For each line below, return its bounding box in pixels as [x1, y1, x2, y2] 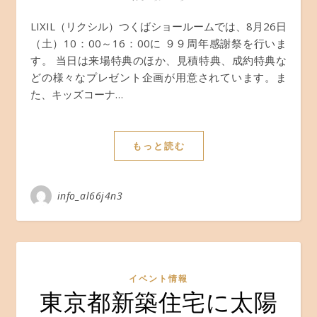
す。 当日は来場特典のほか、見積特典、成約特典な [30, 53, 287, 67]
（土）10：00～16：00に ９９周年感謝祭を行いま [30, 36, 287, 50]
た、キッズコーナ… [30, 87, 123, 101]
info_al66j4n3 [57, 189, 122, 202]
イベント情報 [129, 272, 188, 284]
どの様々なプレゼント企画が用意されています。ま [30, 70, 287, 84]
